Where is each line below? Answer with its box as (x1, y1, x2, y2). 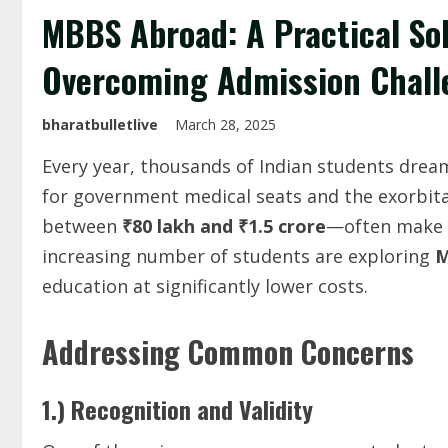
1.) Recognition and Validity (42, 391, 313, 427)
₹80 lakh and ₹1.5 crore (122, 214, 326, 238)
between (42, 214, 122, 238)
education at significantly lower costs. (42, 274, 368, 298)
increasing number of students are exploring (42, 244, 435, 268)
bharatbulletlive (42, 115, 158, 134)
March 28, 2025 (175, 115, 280, 134)
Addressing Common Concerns (42, 329, 414, 374)
